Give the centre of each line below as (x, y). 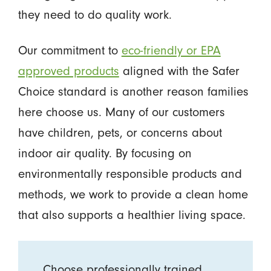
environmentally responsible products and (130, 174)
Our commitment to (70, 51)
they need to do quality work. (95, 15)
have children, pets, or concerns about (120, 133)
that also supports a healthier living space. (132, 215)
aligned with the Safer (179, 71)
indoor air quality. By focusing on (105, 154)
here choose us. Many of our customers (121, 113)
